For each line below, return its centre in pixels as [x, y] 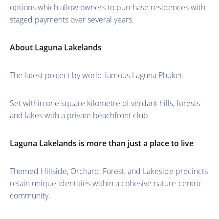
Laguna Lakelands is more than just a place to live [102, 143]
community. [30, 195]
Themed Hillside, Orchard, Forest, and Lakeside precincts [109, 171]
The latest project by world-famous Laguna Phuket [96, 75]
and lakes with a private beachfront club [79, 115]
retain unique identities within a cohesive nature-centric [106, 183]
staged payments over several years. [72, 19]
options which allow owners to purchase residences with [108, 7]
